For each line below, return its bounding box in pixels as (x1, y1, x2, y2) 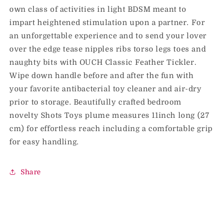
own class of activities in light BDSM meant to (9, 5, 187, 14)
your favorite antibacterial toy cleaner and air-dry (9, 84, 202, 93)
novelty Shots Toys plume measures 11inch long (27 (9, 111, 210, 120)
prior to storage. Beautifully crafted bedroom (9, 98, 182, 107)
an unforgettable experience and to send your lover (9, 31, 207, 40)
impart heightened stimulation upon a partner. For (9, 18, 205, 27)
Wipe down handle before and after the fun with (9, 71, 194, 80)
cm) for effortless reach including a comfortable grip (9, 124, 213, 133)
